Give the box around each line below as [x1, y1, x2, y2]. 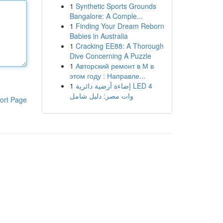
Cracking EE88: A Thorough [75, 41, 164, 51]
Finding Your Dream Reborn [75, 21, 164, 31]
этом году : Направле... [69, 71, 145, 81]
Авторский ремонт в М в [75, 61, 154, 71]
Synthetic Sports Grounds [75, 1, 156, 11]
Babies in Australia [69, 31, 128, 41]
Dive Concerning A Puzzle [69, 51, 151, 61]
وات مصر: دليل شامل [69, 91, 133, 101]
